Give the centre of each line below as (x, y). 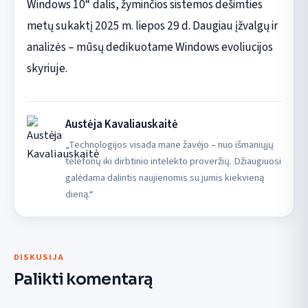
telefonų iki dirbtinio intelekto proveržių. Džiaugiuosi (173, 161)
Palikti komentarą (84, 279)
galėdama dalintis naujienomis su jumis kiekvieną (164, 177)
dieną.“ (79, 194)
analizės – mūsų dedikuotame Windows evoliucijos (150, 47)
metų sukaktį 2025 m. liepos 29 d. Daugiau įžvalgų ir (152, 25)
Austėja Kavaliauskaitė (121, 124)
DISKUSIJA (39, 257)
